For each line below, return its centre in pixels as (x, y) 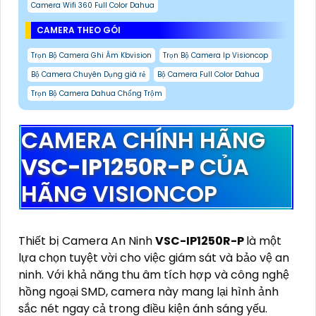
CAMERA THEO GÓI (79, 30)
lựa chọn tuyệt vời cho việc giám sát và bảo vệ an (154, 258)
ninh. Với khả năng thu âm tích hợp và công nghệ (154, 275)
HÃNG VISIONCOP (119, 194)
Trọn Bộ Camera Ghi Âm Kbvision (91, 55)
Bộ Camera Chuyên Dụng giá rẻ (89, 74)
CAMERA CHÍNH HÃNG (143, 140)
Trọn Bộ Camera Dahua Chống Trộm (97, 93)
